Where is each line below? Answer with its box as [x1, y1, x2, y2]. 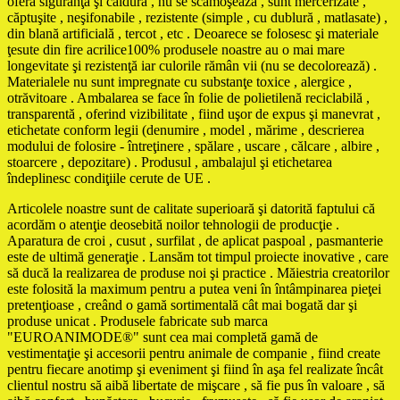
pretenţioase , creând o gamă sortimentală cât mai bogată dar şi [7, 296, 357, 312]
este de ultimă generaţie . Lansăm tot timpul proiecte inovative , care [7, 248, 388, 264]
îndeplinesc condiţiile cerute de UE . [7, 170, 211, 186]
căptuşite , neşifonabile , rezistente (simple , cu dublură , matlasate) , [7, 9, 387, 25]
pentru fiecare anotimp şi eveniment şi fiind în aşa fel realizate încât [7, 361, 383, 377]
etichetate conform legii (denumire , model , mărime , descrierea [7, 121, 364, 137]
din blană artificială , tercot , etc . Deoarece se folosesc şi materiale [7, 25, 379, 41]
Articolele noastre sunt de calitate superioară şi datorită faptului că [7, 200, 375, 216]
